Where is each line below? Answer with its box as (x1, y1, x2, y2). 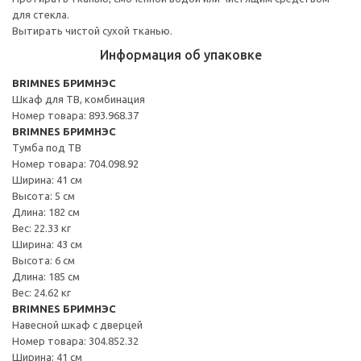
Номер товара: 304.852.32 (12, 334, 139, 346)
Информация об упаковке (99, 47, 262, 62)
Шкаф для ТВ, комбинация (12, 93, 145, 105)
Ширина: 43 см (12, 238, 82, 250)
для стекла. (12, 8, 69, 20)
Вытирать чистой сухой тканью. (12, 24, 172, 36)
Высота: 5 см (12, 189, 75, 201)
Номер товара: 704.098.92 (12, 157, 139, 169)
